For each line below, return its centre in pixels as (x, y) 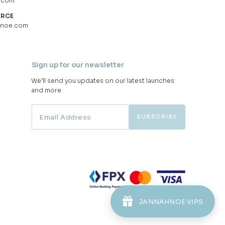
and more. (47, 90)
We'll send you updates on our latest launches (103, 81)
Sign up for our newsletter (78, 65)
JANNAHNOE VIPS (171, 201)
